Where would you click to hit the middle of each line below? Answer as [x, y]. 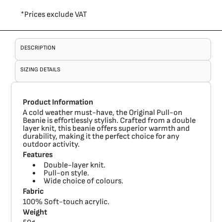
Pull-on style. [67, 173]
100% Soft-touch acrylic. [66, 202]
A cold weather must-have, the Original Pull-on [103, 113]
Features [38, 155]
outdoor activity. [52, 145]
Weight [35, 213]
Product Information [58, 103]
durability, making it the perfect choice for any [101, 137]
